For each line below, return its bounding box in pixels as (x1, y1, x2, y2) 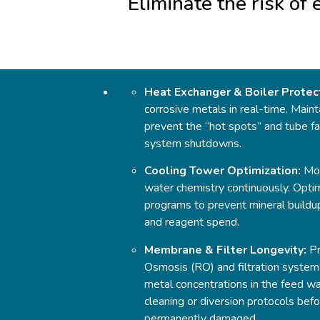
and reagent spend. (144, 214, 239, 231)
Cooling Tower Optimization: (144, 163, 301, 179)
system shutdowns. (144, 135, 241, 151)
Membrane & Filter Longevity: (144, 241, 306, 258)
